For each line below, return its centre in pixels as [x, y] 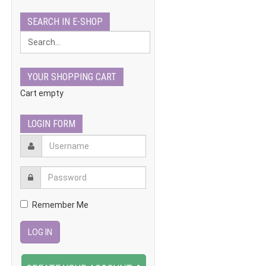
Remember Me [60, 205]
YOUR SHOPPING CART [72, 77]
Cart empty [42, 93]
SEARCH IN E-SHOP [65, 22]
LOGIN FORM [51, 124]
